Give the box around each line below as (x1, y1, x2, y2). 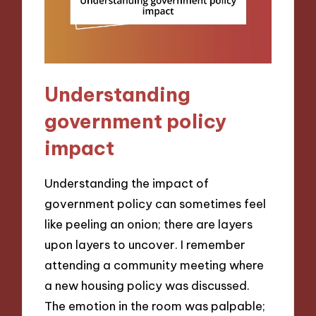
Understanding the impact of (44, 175, 209, 190)
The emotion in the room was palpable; (44, 298, 266, 313)
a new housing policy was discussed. (44, 277, 250, 293)
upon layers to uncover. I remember (44, 236, 246, 252)
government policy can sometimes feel (44, 195, 267, 211)
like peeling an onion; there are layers (44, 216, 253, 231)
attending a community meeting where (44, 257, 265, 272)
